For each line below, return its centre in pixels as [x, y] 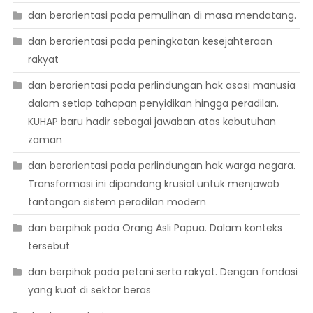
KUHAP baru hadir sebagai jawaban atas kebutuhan [152, 122]
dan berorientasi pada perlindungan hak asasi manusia [161, 86]
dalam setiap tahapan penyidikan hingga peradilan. [153, 104]
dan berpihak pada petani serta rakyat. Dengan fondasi [162, 272]
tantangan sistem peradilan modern [117, 202]
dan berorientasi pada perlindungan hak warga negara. [161, 166]
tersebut [49, 246]
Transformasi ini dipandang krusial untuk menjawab [153, 184]
